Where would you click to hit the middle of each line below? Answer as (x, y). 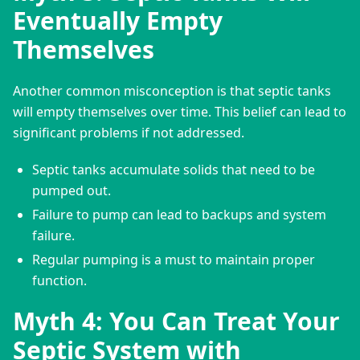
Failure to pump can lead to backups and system (179, 214)
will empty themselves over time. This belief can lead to (180, 111)
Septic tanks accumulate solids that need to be (174, 169)
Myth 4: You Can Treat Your (176, 321)
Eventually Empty (118, 20)
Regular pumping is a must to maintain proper (174, 259)
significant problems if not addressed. (129, 132)
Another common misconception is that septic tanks (172, 90)
